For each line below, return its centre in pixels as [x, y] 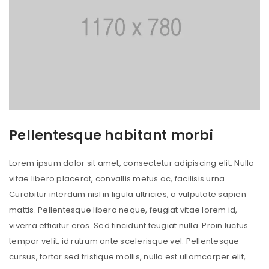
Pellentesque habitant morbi [111, 135]
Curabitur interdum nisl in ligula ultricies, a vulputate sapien [128, 194]
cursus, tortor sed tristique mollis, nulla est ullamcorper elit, [127, 256]
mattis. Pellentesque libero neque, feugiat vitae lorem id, [123, 210]
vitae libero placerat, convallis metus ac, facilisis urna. [118, 178]
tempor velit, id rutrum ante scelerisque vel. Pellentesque [124, 241]
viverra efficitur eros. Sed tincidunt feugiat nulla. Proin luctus [129, 225]
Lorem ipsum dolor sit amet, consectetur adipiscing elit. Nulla [132, 163]
